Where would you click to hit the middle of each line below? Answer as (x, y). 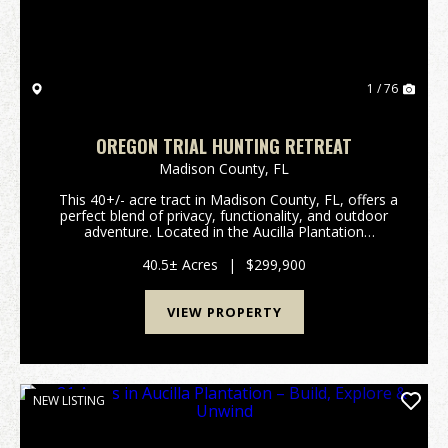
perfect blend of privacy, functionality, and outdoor (224, 215)
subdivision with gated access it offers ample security (224, 247)
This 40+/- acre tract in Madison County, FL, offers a (224, 199)
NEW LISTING (69, 400)
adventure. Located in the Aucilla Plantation (224, 231)
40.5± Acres (180, 264)
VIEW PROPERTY (224, 312)
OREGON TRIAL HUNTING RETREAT (224, 146)
